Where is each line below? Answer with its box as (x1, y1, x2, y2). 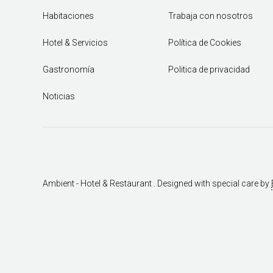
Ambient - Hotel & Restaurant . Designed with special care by (43, 178, 271, 188)
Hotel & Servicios (43, 38, 108, 48)
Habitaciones (43, 11, 94, 21)
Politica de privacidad (168, 65, 250, 75)
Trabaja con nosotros (168, 11, 253, 21)
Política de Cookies (168, 38, 241, 48)
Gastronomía (43, 65, 94, 75)
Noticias (43, 91, 75, 102)
